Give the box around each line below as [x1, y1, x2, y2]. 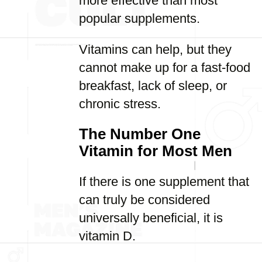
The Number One [79, 126, 201, 142]
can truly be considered [79, 192, 210, 207]
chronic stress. [79, 96, 161, 111]
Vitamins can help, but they [79, 42, 232, 57]
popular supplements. [79, 11, 200, 26]
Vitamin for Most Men [79, 143, 232, 159]
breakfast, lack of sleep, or [79, 78, 227, 93]
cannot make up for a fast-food [79, 60, 250, 75]
